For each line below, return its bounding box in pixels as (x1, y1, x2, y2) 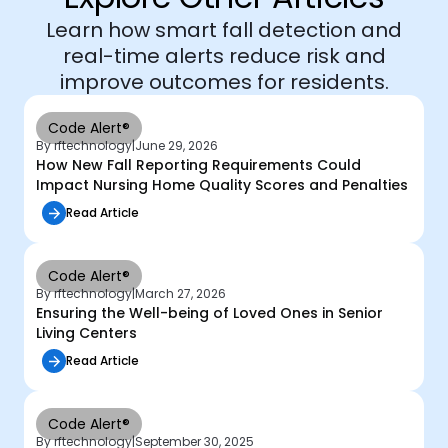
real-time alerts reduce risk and (62, 42, 386, 71)
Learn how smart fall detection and (46, 16, 402, 45)
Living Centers (36, 323, 141, 344)
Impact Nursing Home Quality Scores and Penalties (36, 175, 412, 196)
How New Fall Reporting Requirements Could (36, 155, 361, 176)
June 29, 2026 (135, 137, 218, 155)
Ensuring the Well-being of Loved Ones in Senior (36, 303, 383, 324)
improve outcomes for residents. (59, 68, 389, 97)
